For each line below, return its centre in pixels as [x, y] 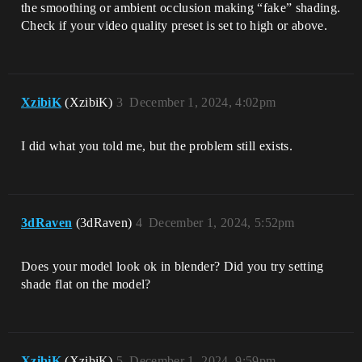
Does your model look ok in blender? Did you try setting [173, 266]
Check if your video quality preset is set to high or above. [174, 25]
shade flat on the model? [86, 284]
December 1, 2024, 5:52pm [222, 222]
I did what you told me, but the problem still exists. [157, 145]
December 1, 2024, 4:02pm [203, 102]
